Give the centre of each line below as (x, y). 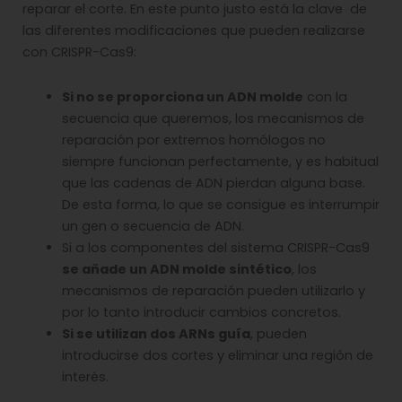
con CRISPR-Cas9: (79, 52)
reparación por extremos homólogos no (193, 140)
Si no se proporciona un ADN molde (182, 96)
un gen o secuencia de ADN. (154, 226)
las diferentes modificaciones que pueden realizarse (194, 31)
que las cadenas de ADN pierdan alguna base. (213, 183)
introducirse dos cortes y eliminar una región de (217, 355)
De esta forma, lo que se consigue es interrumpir (220, 204)
